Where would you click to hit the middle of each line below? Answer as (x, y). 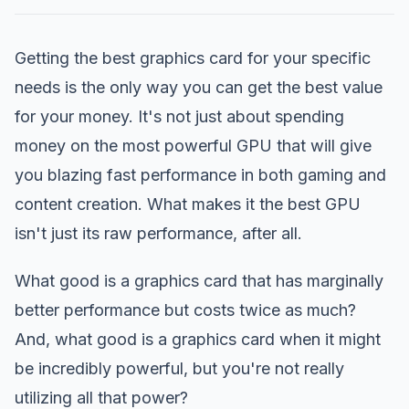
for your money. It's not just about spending (179, 116)
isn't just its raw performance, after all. (161, 233)
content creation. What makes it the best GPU (188, 204)
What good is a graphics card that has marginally (199, 281)
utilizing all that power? (101, 398)
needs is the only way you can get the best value (199, 87)
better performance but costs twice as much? (185, 310)
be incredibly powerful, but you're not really (179, 368)
